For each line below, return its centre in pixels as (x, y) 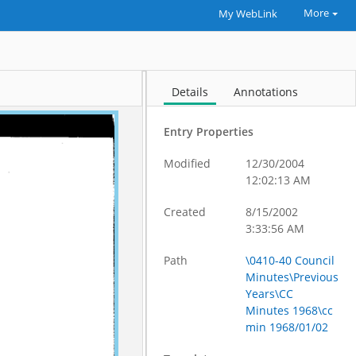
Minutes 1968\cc (290, 310)
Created (185, 212)
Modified (188, 163)
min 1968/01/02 (287, 327)
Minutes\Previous (292, 277)
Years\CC (270, 294)
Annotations (266, 92)
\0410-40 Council (290, 260)
